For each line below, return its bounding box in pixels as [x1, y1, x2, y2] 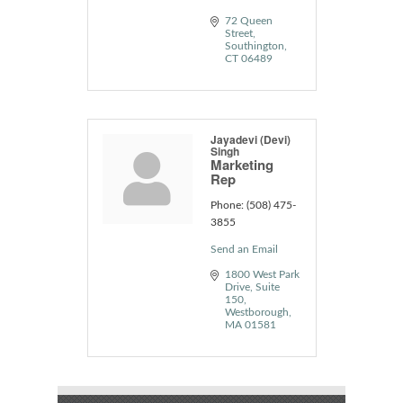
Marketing [210, 154, 273, 175]
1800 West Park [224, 268, 300, 280]
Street [224, 27, 253, 39]
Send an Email [210, 243, 278, 255]
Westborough [224, 306, 289, 318]
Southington [224, 40, 284, 51]
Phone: [210, 199, 244, 210]
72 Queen [224, 14, 273, 26]
